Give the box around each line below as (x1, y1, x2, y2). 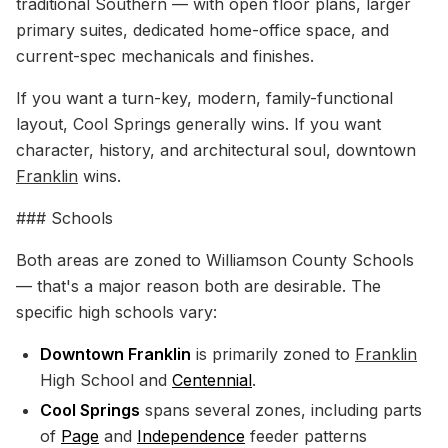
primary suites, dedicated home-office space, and (16, 20, 389, 40)
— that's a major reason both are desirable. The (16, 276, 381, 296)
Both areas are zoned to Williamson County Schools (16, 250, 414, 270)
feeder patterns (245, 426, 367, 446)
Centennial (172, 370, 252, 390)
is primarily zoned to (191, 344, 355, 364)
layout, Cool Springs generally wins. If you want (16, 114, 381, 134)
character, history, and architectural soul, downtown (16, 140, 416, 160)
